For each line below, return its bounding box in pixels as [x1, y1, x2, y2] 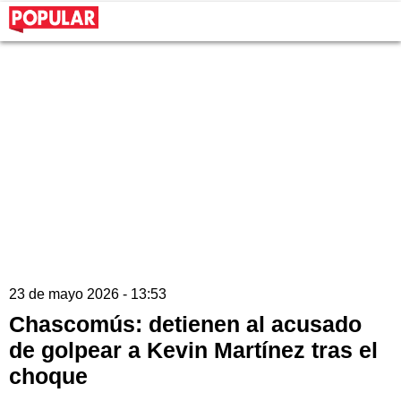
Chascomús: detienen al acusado [9, 311, 362, 337]
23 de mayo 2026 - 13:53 [9, 286, 166, 303]
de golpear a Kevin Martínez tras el [9, 337, 378, 363]
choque [9, 363, 88, 389]
